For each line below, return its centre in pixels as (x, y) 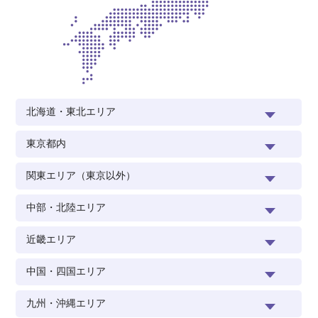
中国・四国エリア (66, 271)
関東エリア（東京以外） (81, 175)
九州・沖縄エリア (66, 303)
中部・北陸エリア (66, 207)
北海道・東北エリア (71, 111)
